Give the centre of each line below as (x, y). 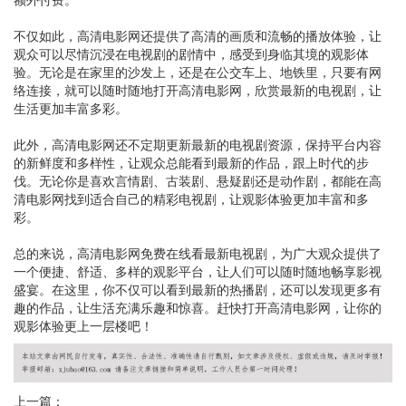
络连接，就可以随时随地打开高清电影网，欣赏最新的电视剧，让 (198, 90)
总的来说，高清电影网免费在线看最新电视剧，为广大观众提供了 (198, 253)
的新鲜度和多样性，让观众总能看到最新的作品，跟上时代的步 (191, 162)
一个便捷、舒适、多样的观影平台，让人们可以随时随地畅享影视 (198, 271)
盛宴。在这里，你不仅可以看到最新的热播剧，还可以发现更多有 (198, 289)
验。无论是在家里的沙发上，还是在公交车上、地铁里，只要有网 (198, 72)
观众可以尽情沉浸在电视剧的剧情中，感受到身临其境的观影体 (191, 53)
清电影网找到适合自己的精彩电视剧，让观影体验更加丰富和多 (191, 198)
